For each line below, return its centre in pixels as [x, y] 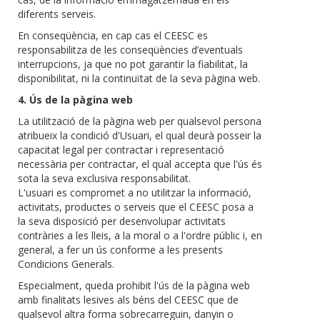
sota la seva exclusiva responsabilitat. [104, 179]
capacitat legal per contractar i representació [121, 150]
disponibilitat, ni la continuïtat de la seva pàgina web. [139, 79]
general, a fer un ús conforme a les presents [120, 250]
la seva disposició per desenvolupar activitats [122, 221]
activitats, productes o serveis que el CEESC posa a [136, 207]
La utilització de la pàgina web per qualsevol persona [140, 121]
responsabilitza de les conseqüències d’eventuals [130, 50]
